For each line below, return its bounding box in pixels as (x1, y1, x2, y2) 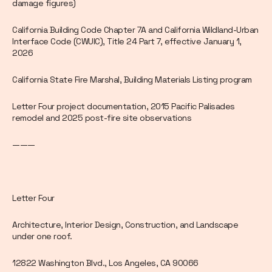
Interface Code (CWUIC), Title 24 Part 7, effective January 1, (12, 36, 242, 47)
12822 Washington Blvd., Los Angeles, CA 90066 (12, 257, 199, 269)
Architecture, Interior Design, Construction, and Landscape (12, 219, 238, 231)
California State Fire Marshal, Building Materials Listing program (12, 74, 252, 86)
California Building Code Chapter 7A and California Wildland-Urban (12, 24, 259, 36)
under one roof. (12, 231, 72, 242)
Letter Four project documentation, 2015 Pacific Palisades (12, 101, 235, 112)
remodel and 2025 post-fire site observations (12, 112, 191, 124)
